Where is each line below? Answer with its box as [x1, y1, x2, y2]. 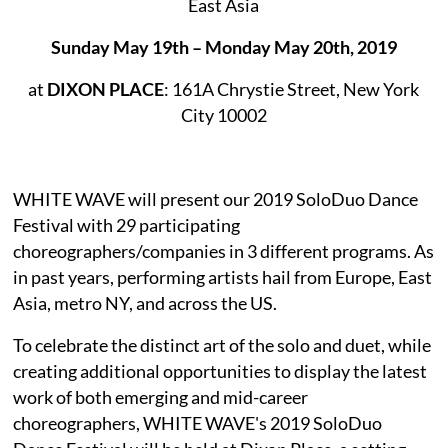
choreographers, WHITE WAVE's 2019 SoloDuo [13, 411, 383, 434]
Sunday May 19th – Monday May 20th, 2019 [50, 35, 397, 58]
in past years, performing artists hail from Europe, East [13, 265, 433, 288]
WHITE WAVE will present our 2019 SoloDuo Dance [13, 187, 419, 210]
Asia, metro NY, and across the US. [13, 291, 278, 314]
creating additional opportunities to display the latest [13, 359, 428, 382]
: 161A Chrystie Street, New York [164, 77, 420, 100]
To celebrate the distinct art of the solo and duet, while [13, 333, 432, 356]
